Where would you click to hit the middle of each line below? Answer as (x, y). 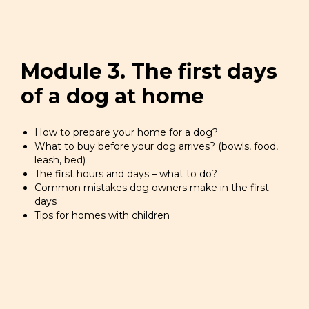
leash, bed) (60, 160)
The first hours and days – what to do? (126, 174)
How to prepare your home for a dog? (126, 132)
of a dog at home (112, 96)
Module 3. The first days (149, 71)
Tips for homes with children (102, 215)
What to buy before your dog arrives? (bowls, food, (156, 146)
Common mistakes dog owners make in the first (152, 188)
